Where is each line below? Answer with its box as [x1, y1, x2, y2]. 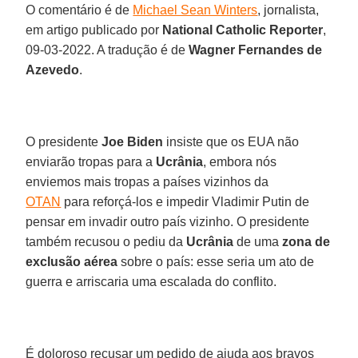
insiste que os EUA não [163, 134, 300, 149]
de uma [233, 234, 283, 249]
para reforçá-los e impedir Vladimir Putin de [61, 194, 310, 209]
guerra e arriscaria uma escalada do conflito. [26, 274, 277, 288]
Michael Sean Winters [133, 2, 258, 17]
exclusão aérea [26, 254, 118, 268]
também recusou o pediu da [26, 234, 187, 249]
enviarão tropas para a [26, 154, 157, 169]
